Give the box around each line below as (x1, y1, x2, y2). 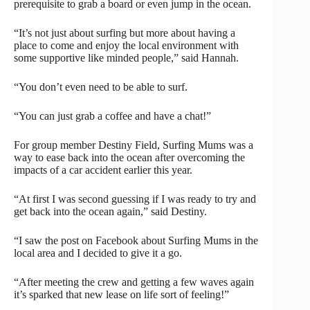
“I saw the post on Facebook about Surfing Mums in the (14, 234, 258, 246)
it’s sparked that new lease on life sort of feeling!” (14, 288, 229, 300)
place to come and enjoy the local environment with (14, 39, 239, 51)
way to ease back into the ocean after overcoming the (14, 151, 245, 163)
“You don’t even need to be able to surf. (14, 80, 188, 93)
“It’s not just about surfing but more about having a (14, 26, 235, 39)
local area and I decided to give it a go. (14, 246, 182, 259)
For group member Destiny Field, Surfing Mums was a (14, 138, 253, 151)
